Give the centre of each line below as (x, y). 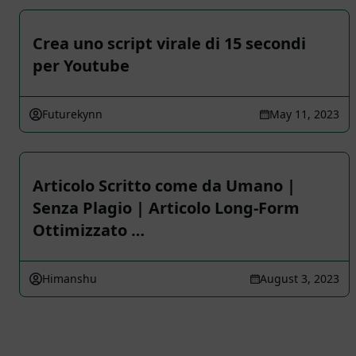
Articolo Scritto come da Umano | (164, 186)
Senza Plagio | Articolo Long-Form (166, 208)
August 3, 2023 (300, 279)
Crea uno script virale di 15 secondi (169, 43)
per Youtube (81, 66)
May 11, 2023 (304, 114)
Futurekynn (72, 114)
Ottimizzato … (89, 230)
